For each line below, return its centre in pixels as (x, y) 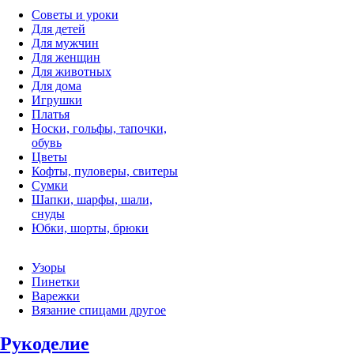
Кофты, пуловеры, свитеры (105, 171)
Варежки (56, 296)
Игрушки (57, 100)
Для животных (72, 71)
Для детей (58, 28)
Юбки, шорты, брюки (90, 228)
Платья (51, 114)
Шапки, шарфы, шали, (92, 199)
